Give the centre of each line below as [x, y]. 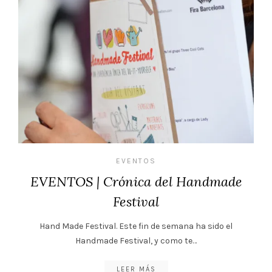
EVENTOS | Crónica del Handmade [136, 181]
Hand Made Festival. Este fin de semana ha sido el [136, 226]
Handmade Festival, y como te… [136, 240]
